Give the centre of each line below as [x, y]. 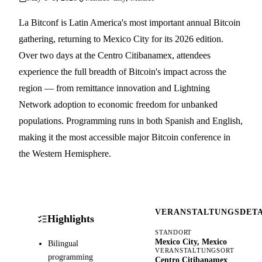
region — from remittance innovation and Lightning [114, 88]
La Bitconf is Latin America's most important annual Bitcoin [130, 22]
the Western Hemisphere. [65, 153]
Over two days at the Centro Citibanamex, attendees [115, 55]
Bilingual [63, 244]
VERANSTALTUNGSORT [195, 250]
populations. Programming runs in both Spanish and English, [131, 120]
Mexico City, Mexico [191, 242]
